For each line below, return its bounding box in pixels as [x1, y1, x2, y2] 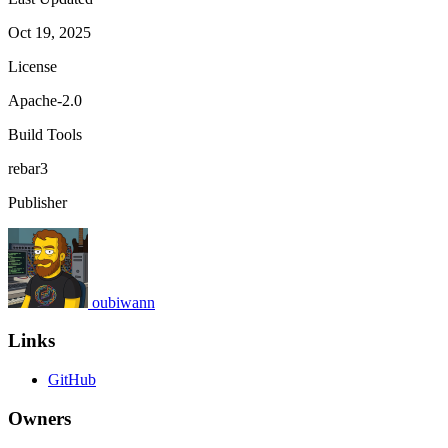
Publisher [8, 193, 67, 211]
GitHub [48, 370, 96, 388]
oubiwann [92, 293, 155, 311]
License [8, 57, 57, 75]
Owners [8, 407, 71, 429]
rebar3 [8, 159, 48, 177]
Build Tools [8, 125, 82, 143]
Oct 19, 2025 [8, 23, 91, 41]
